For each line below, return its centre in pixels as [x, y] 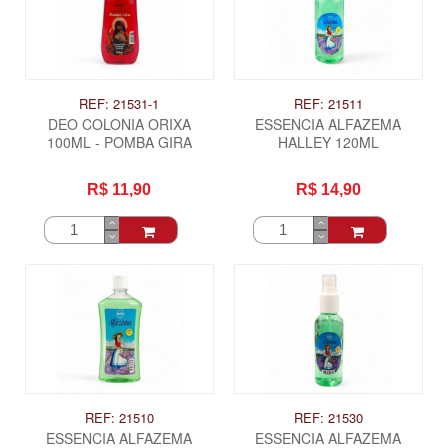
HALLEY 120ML [328, 141]
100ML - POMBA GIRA [119, 141]
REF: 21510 [119, 418]
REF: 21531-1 [119, 103]
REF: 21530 [328, 418]
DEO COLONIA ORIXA [119, 123]
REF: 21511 [328, 103]
